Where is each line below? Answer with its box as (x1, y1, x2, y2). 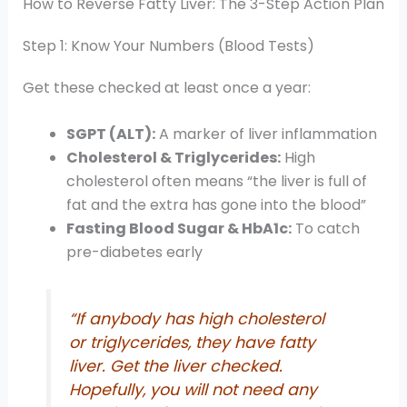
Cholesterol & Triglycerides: (65, 147, 281, 169)
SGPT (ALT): (65, 124, 155, 145)
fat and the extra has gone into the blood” (65, 194, 366, 216)
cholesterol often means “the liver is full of (65, 171, 367, 193)
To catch (291, 218, 360, 240)
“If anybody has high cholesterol (69, 307, 325, 330)
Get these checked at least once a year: (22, 76, 311, 98)
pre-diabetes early (65, 242, 203, 263)
